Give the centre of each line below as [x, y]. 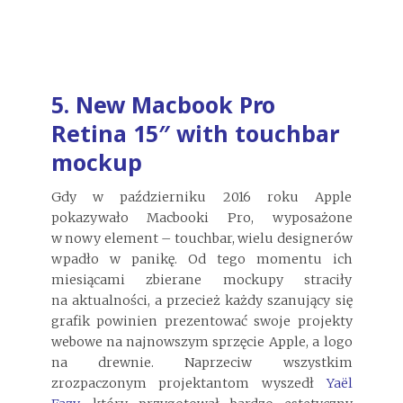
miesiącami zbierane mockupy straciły [201, 280]
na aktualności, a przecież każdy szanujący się [201, 301]
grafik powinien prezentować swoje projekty [201, 322]
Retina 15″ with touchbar [195, 133]
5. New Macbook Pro [163, 104]
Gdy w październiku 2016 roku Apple [201, 197]
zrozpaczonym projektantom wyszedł [188, 384]
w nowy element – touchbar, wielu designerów [201, 239]
